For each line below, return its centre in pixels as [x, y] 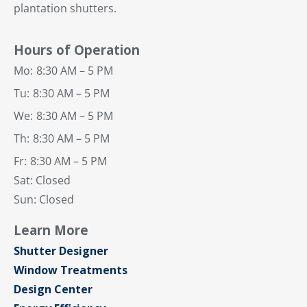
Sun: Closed [45, 200]
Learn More [51, 230]
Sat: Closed [42, 181]
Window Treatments [71, 270]
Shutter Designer [61, 251]
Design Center [53, 290]
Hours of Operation [77, 50]
